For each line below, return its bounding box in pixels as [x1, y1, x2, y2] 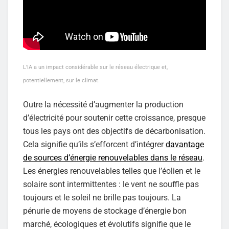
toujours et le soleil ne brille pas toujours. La [23, 192, 181, 202]
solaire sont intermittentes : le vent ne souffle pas [23, 179, 199, 189]
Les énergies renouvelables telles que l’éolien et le [23, 166, 200, 176]
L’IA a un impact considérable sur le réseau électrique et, [23, 63, 168, 71]
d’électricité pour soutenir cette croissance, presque [23, 112, 205, 123]
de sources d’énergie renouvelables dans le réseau [23, 152, 202, 163]
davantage [166, 139, 204, 149]
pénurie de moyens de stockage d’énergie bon [23, 205, 187, 216]
